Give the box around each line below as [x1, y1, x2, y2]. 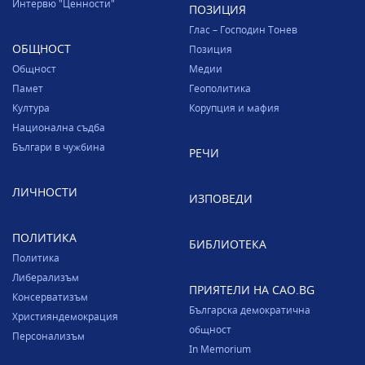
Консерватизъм [12, 290, 88, 304]
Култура [12, 101, 50, 115]
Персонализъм [12, 329, 85, 343]
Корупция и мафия [188, 101, 279, 115]
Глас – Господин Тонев [188, 23, 297, 37]
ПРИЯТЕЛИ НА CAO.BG [188, 282, 314, 298]
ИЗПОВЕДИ [188, 191, 253, 207]
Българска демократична [188, 303, 310, 317]
